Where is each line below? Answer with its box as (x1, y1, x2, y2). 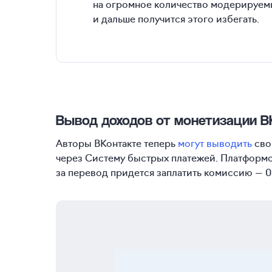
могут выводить (178, 135, 252, 149)
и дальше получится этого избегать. (93, 11, 259, 25)
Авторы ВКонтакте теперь (56, 135, 178, 149)
